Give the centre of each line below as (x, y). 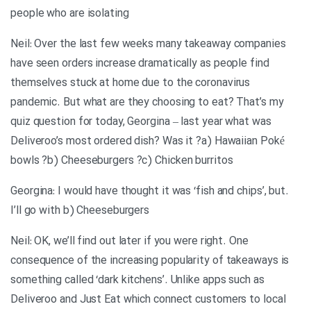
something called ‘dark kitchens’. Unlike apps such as (137, 280)
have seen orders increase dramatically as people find (140, 64)
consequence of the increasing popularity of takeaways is (150, 261)
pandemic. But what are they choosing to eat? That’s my (147, 103)
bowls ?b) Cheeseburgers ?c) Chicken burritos (122, 161)
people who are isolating (70, 14)
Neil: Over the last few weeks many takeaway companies (148, 44)
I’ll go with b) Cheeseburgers (80, 211)
